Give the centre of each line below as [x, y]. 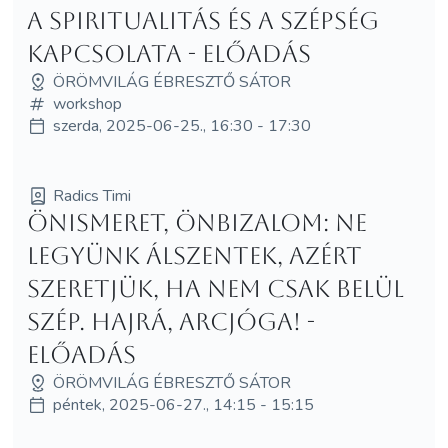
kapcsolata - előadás [168, 53]
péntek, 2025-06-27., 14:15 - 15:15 [183, 404]
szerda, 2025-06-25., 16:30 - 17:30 [181, 125]
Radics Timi [91, 195]
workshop [87, 103]
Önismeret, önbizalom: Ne [196, 222]
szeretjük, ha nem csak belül [215, 288]
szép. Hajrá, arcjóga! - [170, 321]
